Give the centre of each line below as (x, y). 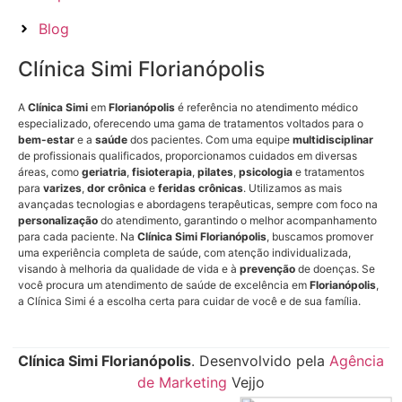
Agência (357, 361)
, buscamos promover (320, 237)
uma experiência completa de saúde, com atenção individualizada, (184, 253)
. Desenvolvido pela (260, 361)
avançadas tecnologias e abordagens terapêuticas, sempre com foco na (198, 205)
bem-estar (46, 140)
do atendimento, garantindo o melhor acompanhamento (237, 221)
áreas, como (50, 172)
